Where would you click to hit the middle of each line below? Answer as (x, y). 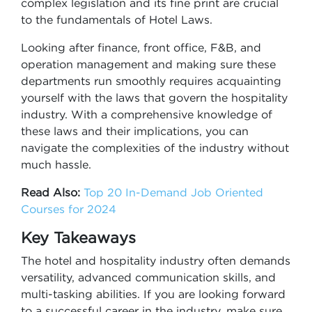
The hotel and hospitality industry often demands (156, 260)
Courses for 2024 (69, 209)
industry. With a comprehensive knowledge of (147, 114)
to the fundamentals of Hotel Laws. (117, 19)
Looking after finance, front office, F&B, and (141, 47)
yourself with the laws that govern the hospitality (154, 97)
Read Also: (50, 192)
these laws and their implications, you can (135, 131)
